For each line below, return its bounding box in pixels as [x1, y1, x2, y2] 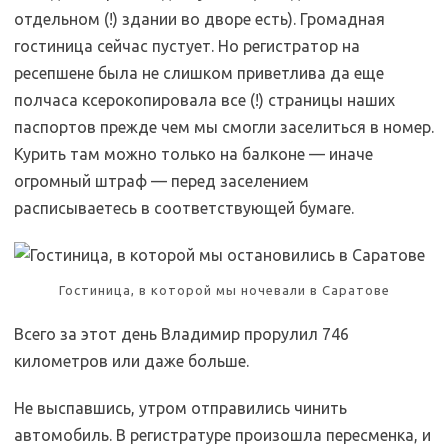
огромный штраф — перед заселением [14, 172, 309, 190]
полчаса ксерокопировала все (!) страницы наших [14, 91, 395, 109]
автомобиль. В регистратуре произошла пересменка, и [14, 426, 431, 444]
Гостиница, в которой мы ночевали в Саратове [58, 283, 390, 297]
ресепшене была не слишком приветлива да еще [14, 64, 384, 82]
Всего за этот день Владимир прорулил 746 [14, 325, 349, 343]
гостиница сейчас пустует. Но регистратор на [14, 37, 360, 55]
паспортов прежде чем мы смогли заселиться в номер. [14, 118, 434, 136]
